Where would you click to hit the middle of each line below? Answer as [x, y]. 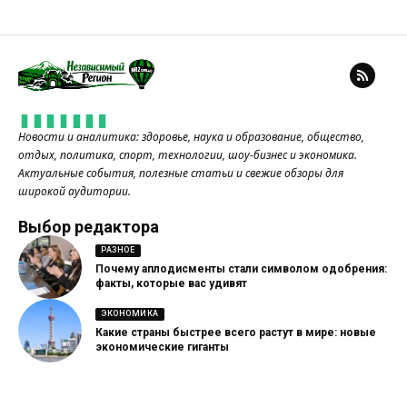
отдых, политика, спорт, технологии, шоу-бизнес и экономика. [188, 155]
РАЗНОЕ [118, 250]
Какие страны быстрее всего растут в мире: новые [236, 333]
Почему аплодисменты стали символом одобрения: [241, 269]
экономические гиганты [162, 347]
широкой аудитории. [74, 192]
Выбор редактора [89, 227]
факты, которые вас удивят [171, 284]
